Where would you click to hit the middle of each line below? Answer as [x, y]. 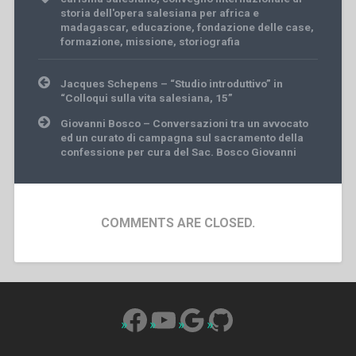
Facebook [182, 319]
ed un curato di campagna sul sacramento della [182, 138]
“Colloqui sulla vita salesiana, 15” [146, 98]
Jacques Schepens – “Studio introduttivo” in [171, 84]
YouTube [203, 319]
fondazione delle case [253, 27]
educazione [161, 27]
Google [223, 319]
